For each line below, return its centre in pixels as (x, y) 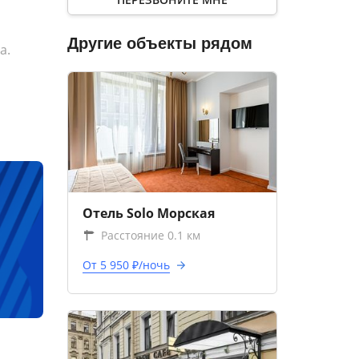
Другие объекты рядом (159, 43)
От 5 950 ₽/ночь (126, 265)
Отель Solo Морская (148, 213)
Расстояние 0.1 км (150, 235)
